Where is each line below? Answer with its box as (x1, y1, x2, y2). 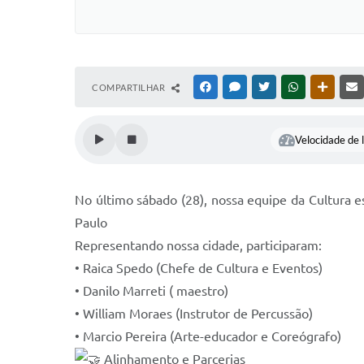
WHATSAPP (301, 82, 349, 92)
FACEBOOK (214, 82, 261, 92)
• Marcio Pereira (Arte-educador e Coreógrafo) (75, 329, 341, 344)
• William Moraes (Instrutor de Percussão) (75, 306, 313, 321)
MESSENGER (243, 82, 294, 92)
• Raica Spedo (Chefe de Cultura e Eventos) (75, 261, 323, 275)
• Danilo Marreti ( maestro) (75, 284, 228, 298)
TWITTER (272, 82, 310, 92)
